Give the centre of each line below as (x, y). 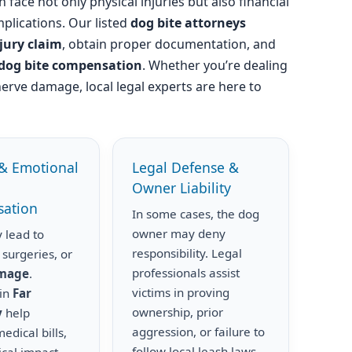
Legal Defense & (186, 167)
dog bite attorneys (188, 23)
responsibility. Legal (187, 253)
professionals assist (186, 273)
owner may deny (179, 233)
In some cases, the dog (196, 214)
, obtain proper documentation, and (169, 44)
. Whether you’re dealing (215, 65)
